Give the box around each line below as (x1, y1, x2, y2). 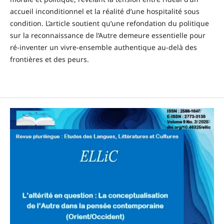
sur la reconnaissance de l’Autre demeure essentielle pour (9, 30, 205, 40)
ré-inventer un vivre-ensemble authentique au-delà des (9, 42, 197, 52)
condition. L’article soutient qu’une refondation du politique (9, 18, 209, 28)
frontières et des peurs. (9, 54, 89, 64)
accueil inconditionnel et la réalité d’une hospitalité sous (9, 6, 199, 16)
